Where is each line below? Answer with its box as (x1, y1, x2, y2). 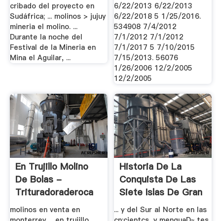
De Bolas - (15, 173, 62, 186)
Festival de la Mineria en (9, 42, 96, 52)
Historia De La (119, 160, 182, 173)
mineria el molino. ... (9, 21, 77, 32)
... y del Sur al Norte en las (114, 205, 207, 215)
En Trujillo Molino (15, 160, 88, 173)
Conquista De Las (119, 173, 196, 186)
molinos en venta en (9, 205, 80, 215)
